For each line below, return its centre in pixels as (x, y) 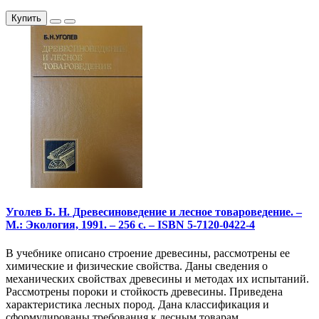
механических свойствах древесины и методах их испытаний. (157, 278)
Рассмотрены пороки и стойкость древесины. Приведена (144, 291)
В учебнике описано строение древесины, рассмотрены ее (148, 253)
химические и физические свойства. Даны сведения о (137, 266)
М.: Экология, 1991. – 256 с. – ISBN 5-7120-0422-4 (130, 225)
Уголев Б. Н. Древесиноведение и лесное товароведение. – (154, 212)
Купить (26, 19)
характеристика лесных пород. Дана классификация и (137, 304)
